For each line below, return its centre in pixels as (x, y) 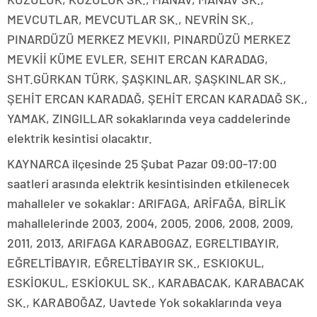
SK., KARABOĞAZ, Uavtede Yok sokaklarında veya (144, 302)
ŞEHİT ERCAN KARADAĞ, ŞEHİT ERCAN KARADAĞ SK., (157, 99)
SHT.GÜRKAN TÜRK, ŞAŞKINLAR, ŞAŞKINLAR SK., (147, 79)
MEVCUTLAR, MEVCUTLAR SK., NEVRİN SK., (131, 19)
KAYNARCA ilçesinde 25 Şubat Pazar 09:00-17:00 (142, 164)
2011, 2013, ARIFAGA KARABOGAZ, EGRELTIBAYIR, (143, 243)
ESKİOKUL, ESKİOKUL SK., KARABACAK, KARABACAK (156, 283)
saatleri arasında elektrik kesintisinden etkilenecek (148, 184)
